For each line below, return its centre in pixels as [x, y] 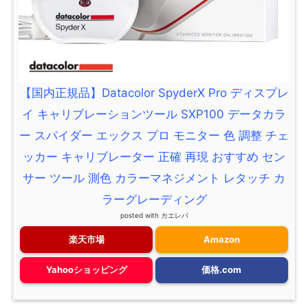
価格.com [222, 270]
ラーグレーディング [154, 200]
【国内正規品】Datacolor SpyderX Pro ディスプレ [154, 93]
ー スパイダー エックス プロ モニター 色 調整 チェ [154, 136]
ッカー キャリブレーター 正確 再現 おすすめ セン [154, 157]
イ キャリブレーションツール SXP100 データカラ [154, 114]
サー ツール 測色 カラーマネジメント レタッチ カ [154, 178]
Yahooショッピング [86, 270]
